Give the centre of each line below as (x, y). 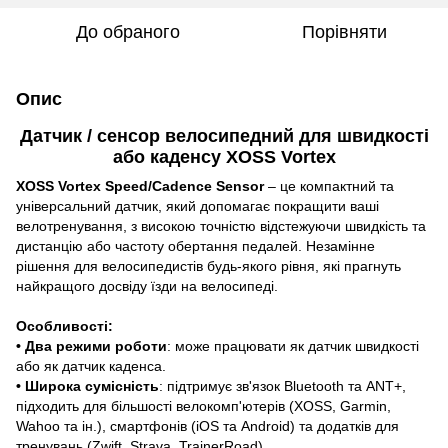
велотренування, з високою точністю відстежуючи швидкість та (221, 225)
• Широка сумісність (87, 385)
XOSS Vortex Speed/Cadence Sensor (140, 185)
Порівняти (344, 31)
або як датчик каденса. (91, 365)
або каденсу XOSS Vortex (224, 156)
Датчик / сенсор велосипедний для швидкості (224, 135)
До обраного (128, 31)
